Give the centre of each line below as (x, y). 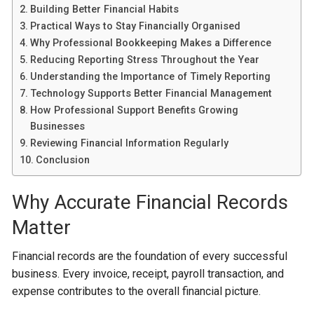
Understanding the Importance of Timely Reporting (151, 77)
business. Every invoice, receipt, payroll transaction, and (148, 274)
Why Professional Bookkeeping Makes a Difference (151, 43)
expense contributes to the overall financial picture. (137, 291)
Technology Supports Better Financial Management (151, 94)
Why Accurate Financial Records (150, 202)
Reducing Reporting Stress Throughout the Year (145, 60)
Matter (42, 227)
